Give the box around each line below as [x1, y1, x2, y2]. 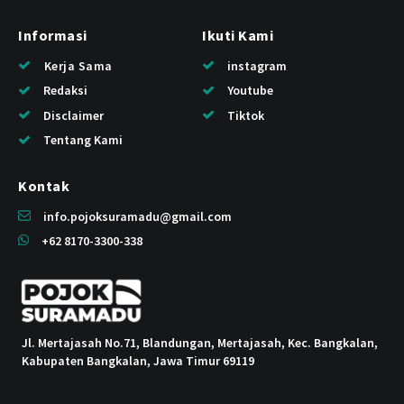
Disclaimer [43, 106, 104, 124]
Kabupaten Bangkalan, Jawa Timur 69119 [22, 352, 254, 369]
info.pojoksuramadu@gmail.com [43, 207, 232, 225]
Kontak [18, 176, 69, 195]
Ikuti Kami [202, 25, 273, 44]
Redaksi [43, 81, 87, 98]
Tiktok [227, 106, 264, 124]
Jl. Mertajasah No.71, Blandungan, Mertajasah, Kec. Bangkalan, [22, 334, 378, 351]
